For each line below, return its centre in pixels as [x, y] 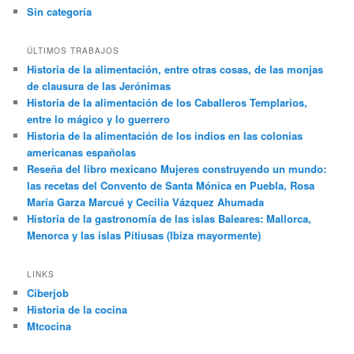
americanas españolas [82, 153]
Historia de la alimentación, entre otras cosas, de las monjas [175, 70]
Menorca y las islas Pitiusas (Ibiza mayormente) [144, 235]
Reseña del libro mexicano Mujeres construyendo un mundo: [177, 169]
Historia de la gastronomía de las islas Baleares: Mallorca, [169, 219]
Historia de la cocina [77, 310]
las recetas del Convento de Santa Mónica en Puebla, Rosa [171, 186]
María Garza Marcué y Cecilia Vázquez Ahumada [146, 202]
